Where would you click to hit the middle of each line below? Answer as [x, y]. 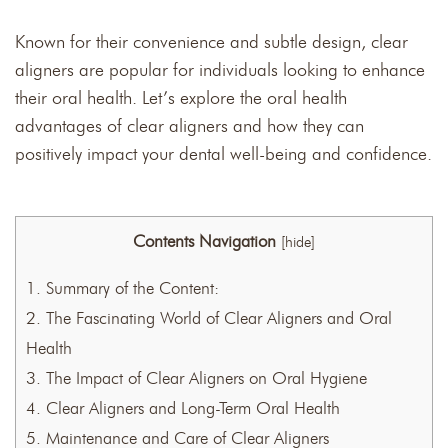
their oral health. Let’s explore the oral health [181, 98]
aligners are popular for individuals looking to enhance [220, 70]
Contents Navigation [204, 241]
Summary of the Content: [130, 288]
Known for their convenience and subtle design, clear [211, 42]
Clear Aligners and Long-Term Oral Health [190, 408]
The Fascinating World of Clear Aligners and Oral [216, 318]
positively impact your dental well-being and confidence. [223, 154]
